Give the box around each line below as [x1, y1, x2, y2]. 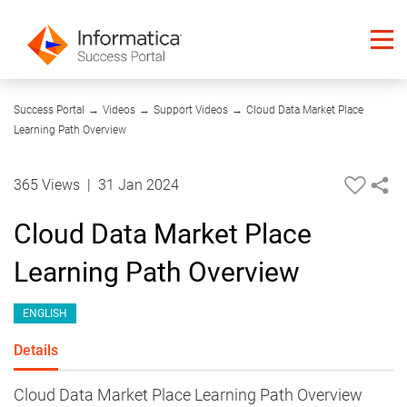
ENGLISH [23, 307, 67, 321]
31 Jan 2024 [98, 176, 179, 194]
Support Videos [154, 104, 228, 117]
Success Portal [14, 104, 84, 117]
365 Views [14, 176, 84, 194]
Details [14, 342, 58, 360]
